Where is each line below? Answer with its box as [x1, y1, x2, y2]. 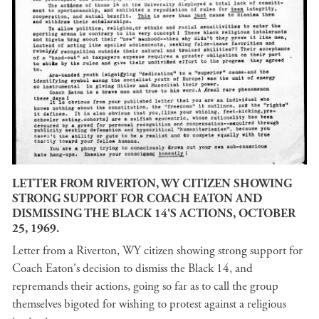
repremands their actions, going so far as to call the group [12, 278, 278, 294]
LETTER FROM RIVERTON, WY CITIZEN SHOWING [12, 175, 292, 192]
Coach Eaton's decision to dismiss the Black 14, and [12, 261, 253, 276]
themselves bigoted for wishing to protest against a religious [12, 296, 286, 312]
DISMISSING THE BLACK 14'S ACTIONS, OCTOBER [12, 205, 296, 221]
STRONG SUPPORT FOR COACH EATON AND [12, 190, 262, 206]
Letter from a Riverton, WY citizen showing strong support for [12, 243, 303, 258]
